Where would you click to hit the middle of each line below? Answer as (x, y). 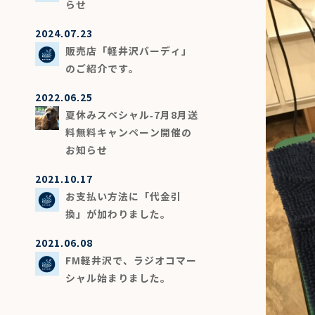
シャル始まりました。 (118, 278)
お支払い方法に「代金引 (123, 197)
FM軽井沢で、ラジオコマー (131, 261)
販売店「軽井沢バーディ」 (128, 51)
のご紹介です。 (102, 69)
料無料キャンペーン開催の (128, 133)
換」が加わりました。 (118, 214)
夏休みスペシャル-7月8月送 (131, 115)
